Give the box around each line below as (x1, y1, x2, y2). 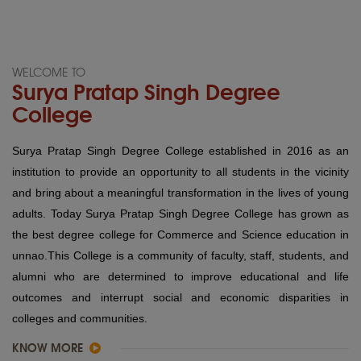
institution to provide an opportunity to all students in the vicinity (12, 165, 349, 179)
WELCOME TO (12, 64, 85, 81)
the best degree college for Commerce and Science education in (12, 228, 349, 242)
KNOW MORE (12, 338, 86, 357)
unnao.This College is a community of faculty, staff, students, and (12, 249, 349, 263)
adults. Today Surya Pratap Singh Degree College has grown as (12, 207, 349, 221)
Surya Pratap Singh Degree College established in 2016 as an (12, 144, 349, 158)
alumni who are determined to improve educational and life (12, 270, 349, 284)
